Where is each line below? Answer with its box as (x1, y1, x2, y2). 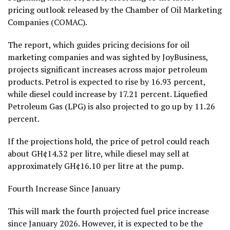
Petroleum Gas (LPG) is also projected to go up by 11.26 (8, 100, 215, 112)
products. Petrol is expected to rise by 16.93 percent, (8, 75, 205, 87)
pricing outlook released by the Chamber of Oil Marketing (8, 4, 222, 15)
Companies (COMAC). (8, 16, 87, 28)
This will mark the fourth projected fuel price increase (8, 205, 209, 217)
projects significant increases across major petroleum (8, 63, 207, 75)
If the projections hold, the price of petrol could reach (8, 135, 209, 147)
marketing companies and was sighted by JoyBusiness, (8, 51, 208, 63)
